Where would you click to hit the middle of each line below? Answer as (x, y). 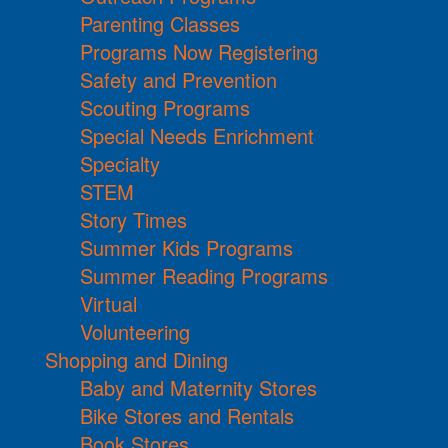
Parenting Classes (160, 24)
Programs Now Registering (199, 52)
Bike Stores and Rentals (187, 416)
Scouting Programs (165, 108)
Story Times (133, 220)
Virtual (108, 304)
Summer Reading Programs (204, 276)
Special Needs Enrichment (197, 136)
